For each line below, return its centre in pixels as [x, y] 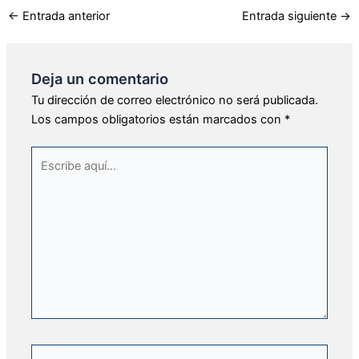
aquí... [47, 174]
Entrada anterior [64, 16]
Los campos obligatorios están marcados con [158, 119]
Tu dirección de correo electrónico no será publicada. [175, 100]
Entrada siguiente [291, 16]
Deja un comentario [100, 78]
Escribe [51, 155]
